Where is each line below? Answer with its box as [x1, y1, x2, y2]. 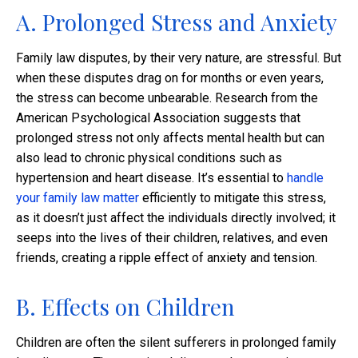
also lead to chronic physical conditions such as [16, 150, 282, 166]
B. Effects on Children [16, 292, 235, 322]
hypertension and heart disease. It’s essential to [16, 170, 287, 186]
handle [287, 170, 324, 186]
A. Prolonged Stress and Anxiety [16, 7, 337, 38]
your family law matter [16, 190, 139, 206]
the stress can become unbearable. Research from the [16, 90, 318, 106]
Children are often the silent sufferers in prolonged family [16, 335, 336, 351]
